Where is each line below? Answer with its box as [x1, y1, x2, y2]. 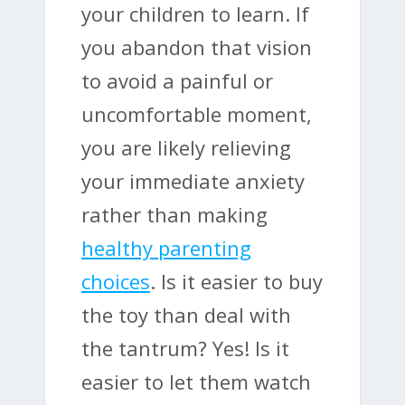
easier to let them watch [81, 367, 311, 395]
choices [81, 267, 150, 295]
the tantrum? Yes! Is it [81, 334, 289, 362]
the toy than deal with [81, 300, 291, 328]
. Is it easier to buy [150, 267, 323, 295]
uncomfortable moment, [81, 99, 312, 127]
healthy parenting [81, 233, 251, 261]
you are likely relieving [81, 133, 291, 161]
